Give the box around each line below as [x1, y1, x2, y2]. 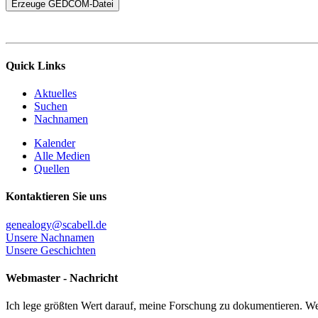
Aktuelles [34, 87, 77, 99]
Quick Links [6, 59, 65, 72]
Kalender [34, 136, 75, 149]
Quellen [34, 162, 70, 175]
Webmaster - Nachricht [6, 271, 118, 284]
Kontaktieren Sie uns [6, 190, 106, 203]
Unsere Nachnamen [6, 231, 94, 243]
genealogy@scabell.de [6, 218, 106, 231]
